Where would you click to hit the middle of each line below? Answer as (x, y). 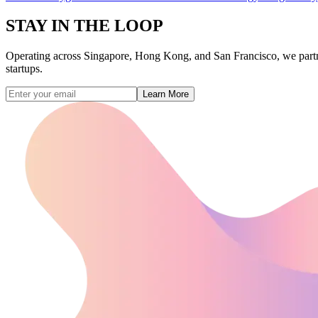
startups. (24, 69)
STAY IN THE (60, 26)
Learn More (166, 94)
